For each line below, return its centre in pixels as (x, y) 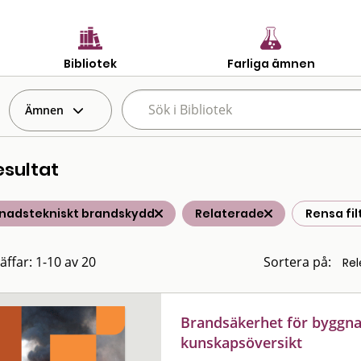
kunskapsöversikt (242, 342)
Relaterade (230, 214)
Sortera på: (297, 262)
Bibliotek (90, 63)
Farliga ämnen (271, 63)
